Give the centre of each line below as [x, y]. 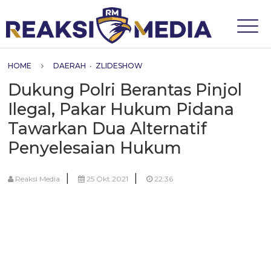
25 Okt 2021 [107, 179]
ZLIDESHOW [119, 66]
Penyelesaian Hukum [95, 148]
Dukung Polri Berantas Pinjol [125, 90]
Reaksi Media [37, 179]
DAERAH [70, 66]
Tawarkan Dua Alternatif [108, 129]
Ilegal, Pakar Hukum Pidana [121, 109]
